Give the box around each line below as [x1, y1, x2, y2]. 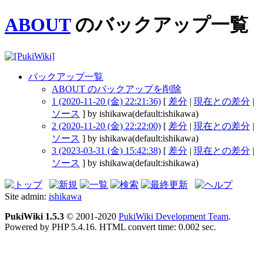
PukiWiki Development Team [119, 211, 228, 221]
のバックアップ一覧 [70, 14, 248, 36]
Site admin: [5, 191, 49, 201]
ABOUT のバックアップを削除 [52, 83, 181, 94]
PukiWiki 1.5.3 [5, 211, 64, 221]
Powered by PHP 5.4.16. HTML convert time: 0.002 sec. [5, 221, 216, 232]
